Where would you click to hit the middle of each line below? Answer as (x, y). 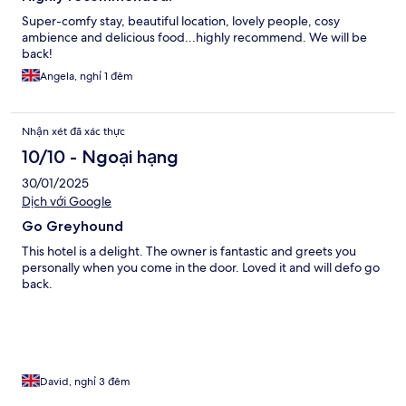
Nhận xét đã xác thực (73, 132)
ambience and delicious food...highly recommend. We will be (194, 38)
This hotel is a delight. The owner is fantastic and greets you (189, 251)
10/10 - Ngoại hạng (100, 157)
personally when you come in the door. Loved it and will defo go (201, 268)
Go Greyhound (72, 227)
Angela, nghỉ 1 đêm (87, 77)
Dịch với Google (67, 202)
